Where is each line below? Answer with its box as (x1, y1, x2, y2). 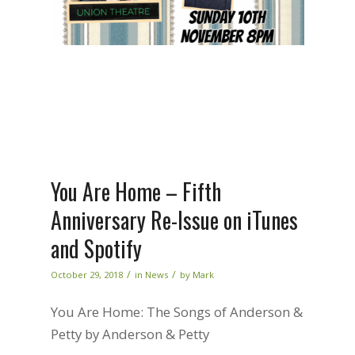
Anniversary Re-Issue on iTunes (50, 204, 298, 237)
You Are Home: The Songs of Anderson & (50, 303, 303, 322)
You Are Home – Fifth (50, 175, 221, 208)
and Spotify (50, 232, 142, 265)
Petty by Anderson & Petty (50, 325, 209, 344)
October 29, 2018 (50, 269, 123, 281)
